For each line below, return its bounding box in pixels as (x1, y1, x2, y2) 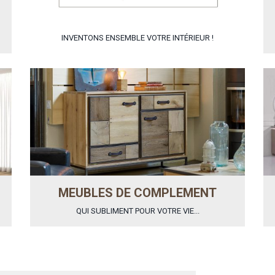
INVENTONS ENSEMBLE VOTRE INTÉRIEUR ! (61, 33, 214, 42)
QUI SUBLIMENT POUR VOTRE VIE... (76, 206, 199, 215)
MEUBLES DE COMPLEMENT (58, 185, 217, 200)
